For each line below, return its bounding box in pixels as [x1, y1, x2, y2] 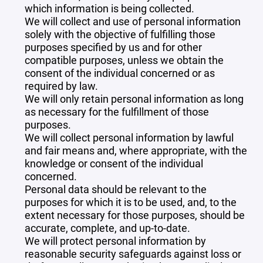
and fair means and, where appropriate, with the [25, 143, 247, 157]
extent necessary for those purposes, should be [25, 208, 245, 222]
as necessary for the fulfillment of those [25, 104, 209, 119]
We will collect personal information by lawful [25, 130, 234, 144]
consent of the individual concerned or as [25, 66, 215, 80]
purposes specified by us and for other [25, 40, 202, 54]
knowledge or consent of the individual [25, 156, 203, 170]
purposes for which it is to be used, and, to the [25, 195, 237, 209]
